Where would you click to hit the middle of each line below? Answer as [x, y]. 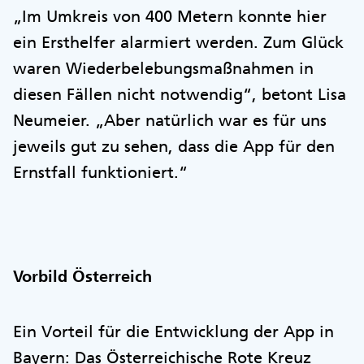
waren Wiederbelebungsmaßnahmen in [163, 68]
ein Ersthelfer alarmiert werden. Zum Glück [178, 42]
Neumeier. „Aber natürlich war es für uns [170, 120]
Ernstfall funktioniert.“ [100, 172]
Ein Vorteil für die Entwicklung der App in [173, 331]
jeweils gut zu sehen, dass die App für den [174, 146]
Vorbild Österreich [82, 276]
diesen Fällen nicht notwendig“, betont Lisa [180, 94]
